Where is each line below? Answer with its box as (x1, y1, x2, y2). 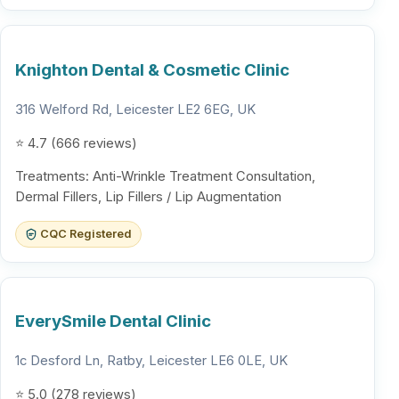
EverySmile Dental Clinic (15, 311, 211, 332)
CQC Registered (39, 226, 132, 240)
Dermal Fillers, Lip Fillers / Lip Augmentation (15, 189, 281, 206)
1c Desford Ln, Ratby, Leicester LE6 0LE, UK (15, 353, 288, 370)
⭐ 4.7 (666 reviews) (15, 134, 137, 151)
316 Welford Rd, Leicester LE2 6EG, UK (15, 101, 256, 118)
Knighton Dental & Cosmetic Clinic (15, 60, 289, 81)
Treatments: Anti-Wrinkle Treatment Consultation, (15, 168, 315, 185)
